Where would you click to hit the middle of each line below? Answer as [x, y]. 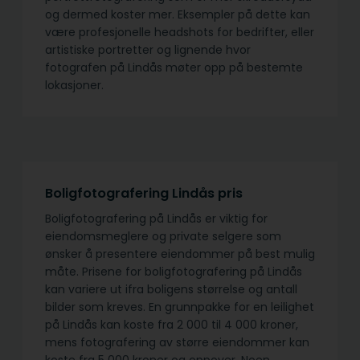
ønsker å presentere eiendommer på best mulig [180, 254]
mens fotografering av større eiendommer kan [177, 343]
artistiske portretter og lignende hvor [148, 50]
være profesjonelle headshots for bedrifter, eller [180, 33]
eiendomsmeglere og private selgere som [163, 237]
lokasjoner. [74, 86]
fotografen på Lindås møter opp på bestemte [174, 68]
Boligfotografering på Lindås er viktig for [156, 219]
